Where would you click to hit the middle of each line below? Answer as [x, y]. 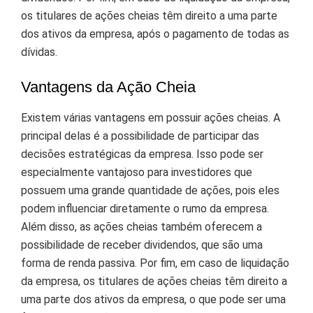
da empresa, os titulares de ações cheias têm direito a [154, 281]
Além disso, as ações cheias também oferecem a [141, 226]
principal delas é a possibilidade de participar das [140, 136]
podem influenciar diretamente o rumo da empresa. [145, 208]
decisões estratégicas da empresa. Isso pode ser [142, 154]
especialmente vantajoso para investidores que [137, 172]
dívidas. [39, 52]
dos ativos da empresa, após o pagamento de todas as [155, 34]
